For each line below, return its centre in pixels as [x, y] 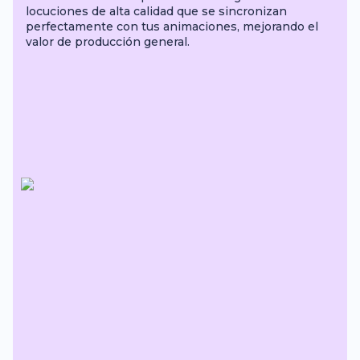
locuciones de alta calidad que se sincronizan [156, 11]
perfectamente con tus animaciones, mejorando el [172, 27]
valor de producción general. [108, 42]
